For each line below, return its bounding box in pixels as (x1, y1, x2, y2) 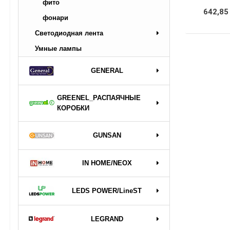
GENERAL (90, 66, 123, 74)
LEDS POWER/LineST (72, 186, 142, 195)
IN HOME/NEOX (82, 159, 132, 167)
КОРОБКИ (57, 104, 89, 112)
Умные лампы (35, 45, 82, 52)
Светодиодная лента (35, 29, 103, 37)
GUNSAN (92, 131, 121, 139)
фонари (43, 14, 68, 22)
